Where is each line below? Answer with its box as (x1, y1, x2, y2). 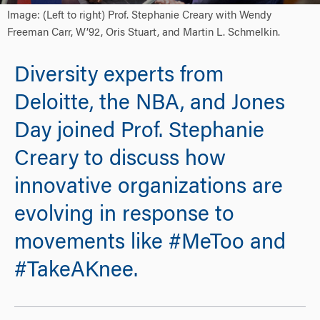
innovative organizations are (14, 177, 283, 199)
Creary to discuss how (14, 149, 226, 171)
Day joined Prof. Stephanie (14, 121, 264, 144)
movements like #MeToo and (14, 233, 286, 255)
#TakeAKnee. (14, 261, 138, 283)
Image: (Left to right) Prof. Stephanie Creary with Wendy (7, 11, 271, 22)
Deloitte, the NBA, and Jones (14, 94, 285, 116)
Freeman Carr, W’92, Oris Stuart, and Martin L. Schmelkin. (7, 28, 280, 39)
